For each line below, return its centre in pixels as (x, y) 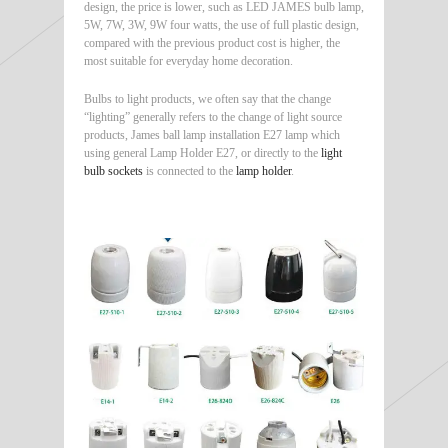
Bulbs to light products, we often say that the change (207, 99)
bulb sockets (113, 171)
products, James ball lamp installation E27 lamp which (212, 135)
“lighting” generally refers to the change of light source (213, 117)
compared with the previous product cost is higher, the (212, 43)
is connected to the (189, 171)
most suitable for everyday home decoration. (188, 61)
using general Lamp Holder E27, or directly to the (202, 153)
